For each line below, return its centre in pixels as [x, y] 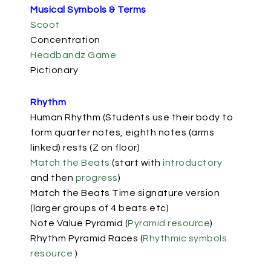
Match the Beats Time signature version [125, 193]
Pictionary [54, 70]
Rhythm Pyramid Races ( [87, 238]
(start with [136, 163]
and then [53, 178]
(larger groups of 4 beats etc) [100, 208]
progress [96, 178]
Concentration [65, 40]
